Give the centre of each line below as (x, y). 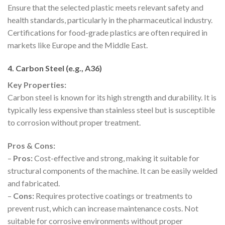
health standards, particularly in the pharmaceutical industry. (110, 20)
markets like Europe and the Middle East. (78, 45)
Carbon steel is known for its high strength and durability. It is (112, 97)
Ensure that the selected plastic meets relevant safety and (105, 8)
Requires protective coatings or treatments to (113, 196)
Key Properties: (37, 85)
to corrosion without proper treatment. (74, 123)
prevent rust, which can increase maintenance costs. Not (103, 208)
